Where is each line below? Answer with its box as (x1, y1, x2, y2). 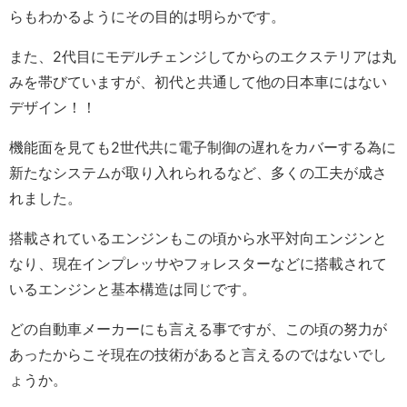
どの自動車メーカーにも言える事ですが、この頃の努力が (9, 320, 387, 339)
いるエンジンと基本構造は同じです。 (9, 280, 256, 299)
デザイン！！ (9, 98, 96, 117)
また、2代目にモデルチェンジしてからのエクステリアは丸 (9, 47, 396, 66)
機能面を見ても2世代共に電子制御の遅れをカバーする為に (9, 138, 396, 157)
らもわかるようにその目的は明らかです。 (9, 7, 285, 26)
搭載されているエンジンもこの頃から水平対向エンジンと (9, 229, 387, 248)
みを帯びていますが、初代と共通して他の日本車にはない (9, 73, 387, 92)
